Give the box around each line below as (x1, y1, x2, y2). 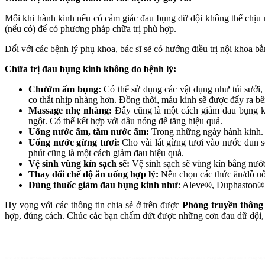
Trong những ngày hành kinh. (149, 127, 263, 137)
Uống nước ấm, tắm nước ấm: (28, 127, 149, 137)
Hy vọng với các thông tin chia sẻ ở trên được (5, 200, 182, 211)
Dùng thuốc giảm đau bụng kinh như (28, 180, 178, 190)
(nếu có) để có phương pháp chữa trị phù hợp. (5, 24, 176, 34)
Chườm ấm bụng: (28, 84, 101, 95)
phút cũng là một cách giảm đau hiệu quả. (28, 148, 184, 159)
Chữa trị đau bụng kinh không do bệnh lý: (5, 64, 176, 75)
